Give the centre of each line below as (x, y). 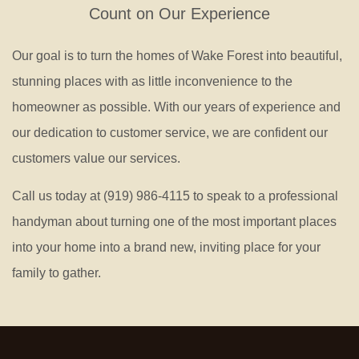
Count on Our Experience (179, 14)
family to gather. (56, 273)
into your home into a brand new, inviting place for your (166, 247)
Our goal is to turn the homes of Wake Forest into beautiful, (177, 56)
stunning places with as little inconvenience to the (152, 81)
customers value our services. (96, 158)
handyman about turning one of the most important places (174, 222)
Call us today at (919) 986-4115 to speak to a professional (175, 196)
